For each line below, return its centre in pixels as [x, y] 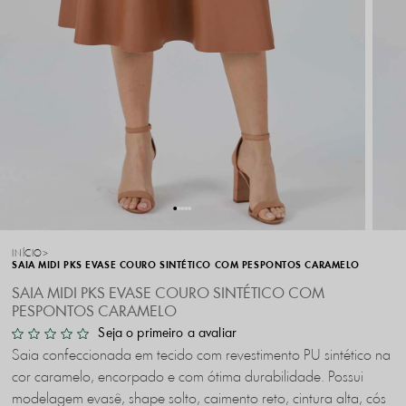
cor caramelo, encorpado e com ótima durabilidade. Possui [188, 377]
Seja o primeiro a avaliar [167, 333]
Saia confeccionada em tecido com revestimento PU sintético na [202, 355]
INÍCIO [27, 254]
